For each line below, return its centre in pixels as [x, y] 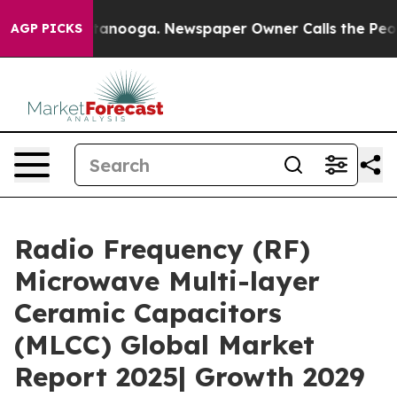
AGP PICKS [47, 28]
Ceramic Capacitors [148, 313]
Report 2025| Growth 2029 [190, 377]
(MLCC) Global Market [164, 345]
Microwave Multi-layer [167, 281]
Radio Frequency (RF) [162, 249]
